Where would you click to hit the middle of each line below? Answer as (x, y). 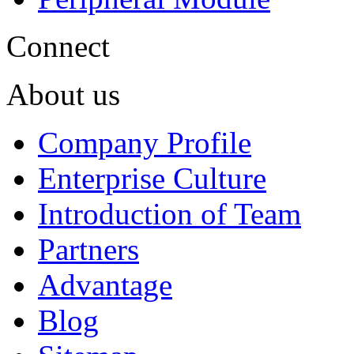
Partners (88, 249)
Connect (58, 46)
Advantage (105, 284)
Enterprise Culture (152, 178)
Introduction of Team (169, 213)
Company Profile (145, 142)
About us (63, 94)
